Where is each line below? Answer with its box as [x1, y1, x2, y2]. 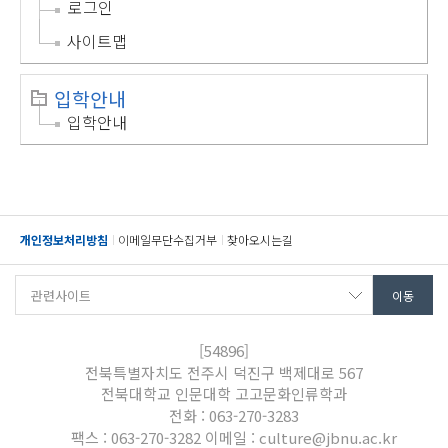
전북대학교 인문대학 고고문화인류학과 [101, 383, 347, 405]
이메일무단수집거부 [118, 231, 217, 249]
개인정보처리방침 [20, 231, 108, 249]
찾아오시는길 [227, 231, 293, 249]
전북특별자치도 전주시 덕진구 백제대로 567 [85, 362, 363, 384]
